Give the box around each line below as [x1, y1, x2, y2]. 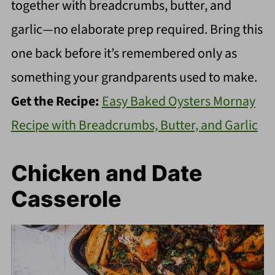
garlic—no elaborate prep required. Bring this [10, 20, 263, 40]
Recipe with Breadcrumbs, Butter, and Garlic [10, 115, 258, 136]
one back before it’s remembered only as [10, 44, 237, 64]
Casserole [10, 185, 122, 213]
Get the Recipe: [10, 91, 102, 112]
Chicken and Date [10, 160, 203, 187]
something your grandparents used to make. [10, 68, 257, 88]
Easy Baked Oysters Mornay [101, 91, 255, 112]
